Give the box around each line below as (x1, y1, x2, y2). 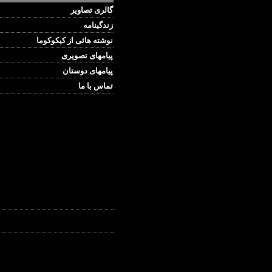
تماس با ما (78, 81, 113, 90)
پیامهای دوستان (62, 66, 113, 75)
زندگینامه (83, 21, 113, 30)
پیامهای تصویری (61, 51, 113, 60)
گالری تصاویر (70, 5, 113, 15)
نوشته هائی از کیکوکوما (36, 36, 113, 45)
